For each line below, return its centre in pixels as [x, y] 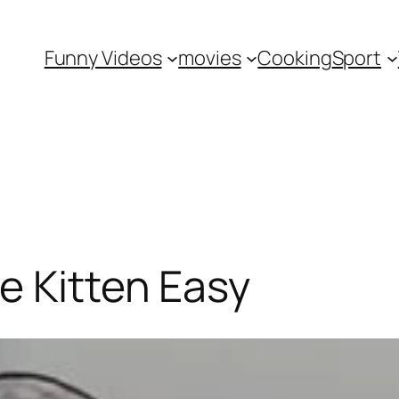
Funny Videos [103, 58]
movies [210, 58]
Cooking [295, 58]
